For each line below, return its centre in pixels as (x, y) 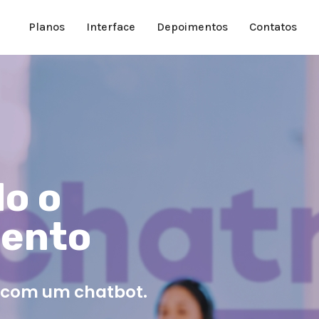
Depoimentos (193, 27)
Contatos (273, 27)
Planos (47, 27)
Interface (111, 27)
